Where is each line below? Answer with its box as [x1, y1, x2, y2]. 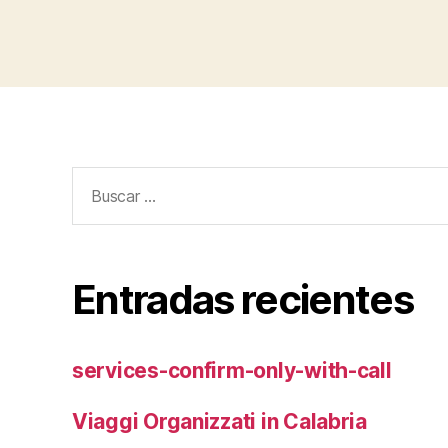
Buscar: [63, 166, 138, 191]
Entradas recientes [72, 275, 414, 325]
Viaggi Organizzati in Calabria [72, 409, 367, 435]
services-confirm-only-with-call [72, 358, 392, 384]
